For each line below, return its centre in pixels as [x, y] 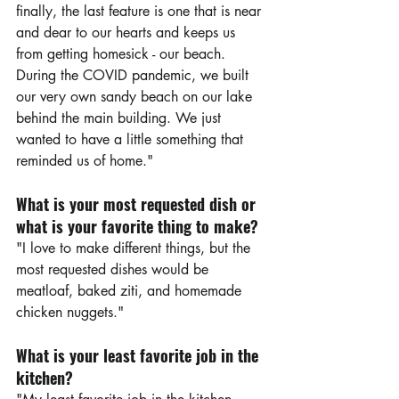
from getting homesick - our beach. [123, 54]
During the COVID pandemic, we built [134, 76]
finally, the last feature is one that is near [141, 12]
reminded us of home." [85, 161]
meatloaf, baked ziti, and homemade [131, 291]
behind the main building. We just [121, 118]
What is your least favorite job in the [139, 356]
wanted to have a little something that [132, 140]
